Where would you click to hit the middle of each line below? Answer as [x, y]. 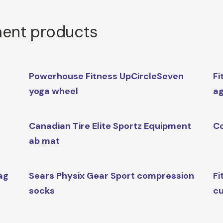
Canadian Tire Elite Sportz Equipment [110, 126]
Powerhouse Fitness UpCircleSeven [106, 76]
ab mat [44, 141]
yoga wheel [53, 91]
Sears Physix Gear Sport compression [111, 176]
